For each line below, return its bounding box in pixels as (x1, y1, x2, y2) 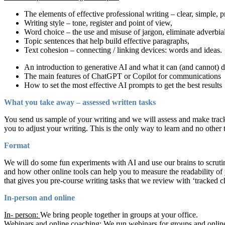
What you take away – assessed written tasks (4, 97, 156, 106)
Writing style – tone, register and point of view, (24, 18, 172, 27)
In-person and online (4, 193, 75, 202)
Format (4, 141, 30, 150)
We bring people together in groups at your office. (40, 210, 198, 219)
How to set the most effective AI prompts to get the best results (24, 80, 222, 89)
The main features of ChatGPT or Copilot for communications (24, 71, 221, 80)
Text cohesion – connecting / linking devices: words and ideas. (24, 45, 222, 54)
